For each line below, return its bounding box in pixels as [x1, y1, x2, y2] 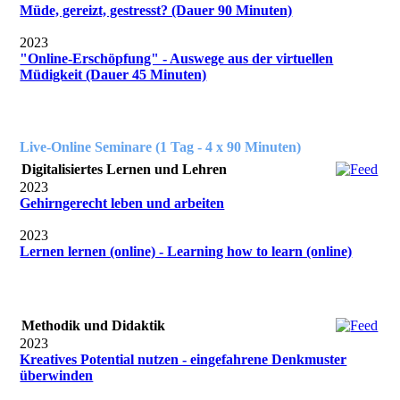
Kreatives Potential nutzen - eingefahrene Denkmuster [20, 352, 347, 368]
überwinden [20, 368, 94, 384]
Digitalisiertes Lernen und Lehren [21, 162, 228, 178]
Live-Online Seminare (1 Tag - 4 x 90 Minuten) [20, 139, 302, 155]
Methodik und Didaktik [21, 318, 166, 334]
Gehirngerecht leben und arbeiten [20, 196, 225, 212]
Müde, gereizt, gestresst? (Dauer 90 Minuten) [20, 3, 293, 19]
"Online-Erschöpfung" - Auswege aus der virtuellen [20, 51, 334, 67]
